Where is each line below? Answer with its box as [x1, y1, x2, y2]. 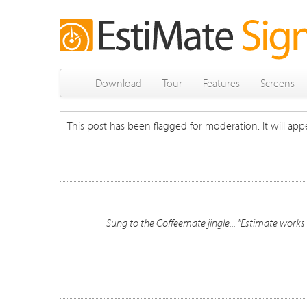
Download [95, 76, 142, 90]
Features [203, 76, 240, 90]
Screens [260, 76, 295, 90]
